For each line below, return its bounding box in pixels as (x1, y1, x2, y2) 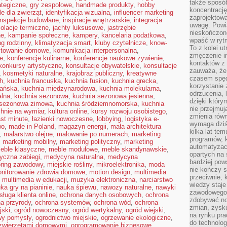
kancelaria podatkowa (101, 31, 165, 39)
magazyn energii (58, 123, 106, 130)
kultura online (48, 107, 87, 115)
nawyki (156, 183, 176, 191)
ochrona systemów (35, 199, 90, 206)
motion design (89, 168, 130, 176)
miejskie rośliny (47, 161, 92, 168)
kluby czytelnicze (95, 39, 146, 47)
